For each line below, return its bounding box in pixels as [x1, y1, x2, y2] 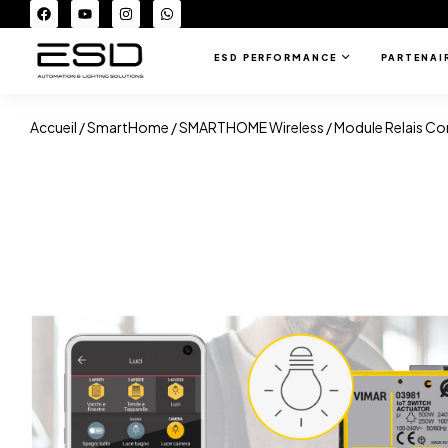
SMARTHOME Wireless [179, 118, 324, 137]
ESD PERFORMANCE [213, 52, 337, 64]
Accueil [30, 118, 77, 137]
